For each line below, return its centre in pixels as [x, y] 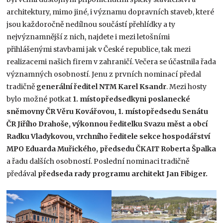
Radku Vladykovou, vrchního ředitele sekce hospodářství [109, 136]
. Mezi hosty [187, 86]
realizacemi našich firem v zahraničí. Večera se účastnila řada [111, 61]
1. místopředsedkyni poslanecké [132, 99]
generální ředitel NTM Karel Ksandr [102, 86]
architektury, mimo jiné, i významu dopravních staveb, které [111, 12]
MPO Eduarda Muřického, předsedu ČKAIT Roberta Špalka [111, 149]
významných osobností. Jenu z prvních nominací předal [104, 74]
